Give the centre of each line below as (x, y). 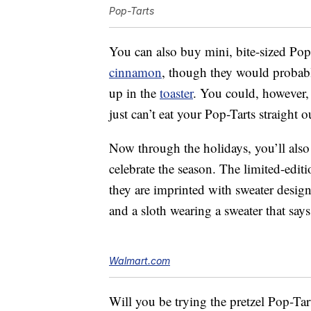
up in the (134, 93)
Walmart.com (140, 261)
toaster (176, 93)
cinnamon (135, 72)
